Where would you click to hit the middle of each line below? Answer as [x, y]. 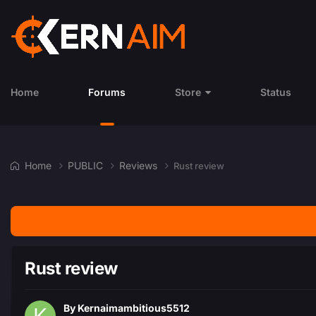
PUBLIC [87, 165]
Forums [107, 92]
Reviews [140, 165]
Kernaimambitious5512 [134, 308]
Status [276, 92]
